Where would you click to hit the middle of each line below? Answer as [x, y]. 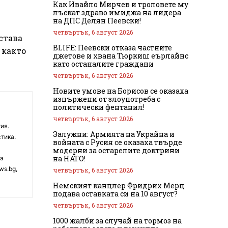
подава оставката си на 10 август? [115, 193]
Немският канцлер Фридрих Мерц [119, 185]
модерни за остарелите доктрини [116, 150]
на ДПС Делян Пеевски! [97, 20]
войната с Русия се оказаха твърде [118, 142]
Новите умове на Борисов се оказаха [121, 91]
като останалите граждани [103, 64]
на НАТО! [69, 158]
